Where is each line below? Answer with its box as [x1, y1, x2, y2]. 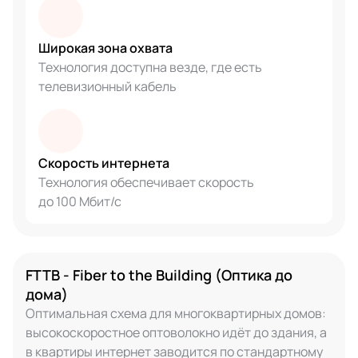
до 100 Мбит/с [38, 193, 121, 210]
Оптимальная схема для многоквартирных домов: [26, 304, 326, 322]
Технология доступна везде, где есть [38, 58, 262, 76]
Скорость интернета [38, 154, 169, 172]
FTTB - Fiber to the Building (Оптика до [26, 265, 292, 284]
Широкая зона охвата [38, 39, 173, 57]
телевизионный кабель [38, 78, 177, 95]
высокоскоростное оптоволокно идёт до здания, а [26, 324, 327, 341]
